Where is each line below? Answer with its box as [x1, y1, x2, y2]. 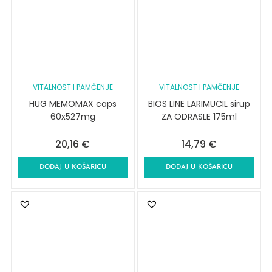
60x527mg [50, 110, 95, 123]
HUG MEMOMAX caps [29, 98, 117, 110]
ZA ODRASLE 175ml [161, 110, 237, 123]
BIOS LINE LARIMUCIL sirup [148, 98, 251, 110]
